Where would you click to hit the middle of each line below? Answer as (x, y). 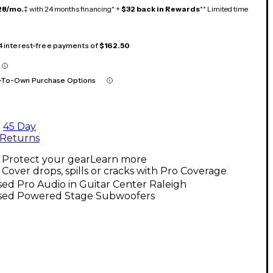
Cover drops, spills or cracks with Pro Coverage (114, 171)
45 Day (19, 126)
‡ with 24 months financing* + (73, 9)
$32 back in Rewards (161, 9)
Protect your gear (46, 159)
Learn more (119, 159)
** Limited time (224, 9)
